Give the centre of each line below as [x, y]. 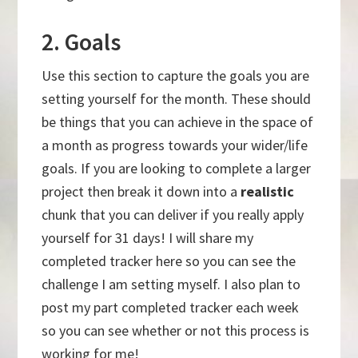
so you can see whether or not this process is [176, 331]
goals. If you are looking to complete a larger [177, 169]
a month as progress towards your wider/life [175, 145]
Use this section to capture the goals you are [176, 76]
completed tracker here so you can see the [169, 261]
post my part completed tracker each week [171, 308]
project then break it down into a [141, 192]
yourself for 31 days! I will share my [148, 238]
